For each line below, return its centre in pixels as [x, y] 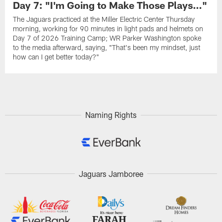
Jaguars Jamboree [111, 173]
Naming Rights [111, 115]
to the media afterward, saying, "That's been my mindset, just [107, 47]
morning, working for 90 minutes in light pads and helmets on [108, 28]
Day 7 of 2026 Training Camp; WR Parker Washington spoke [107, 38]
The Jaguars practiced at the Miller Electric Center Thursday [104, 19]
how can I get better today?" [56, 56]
